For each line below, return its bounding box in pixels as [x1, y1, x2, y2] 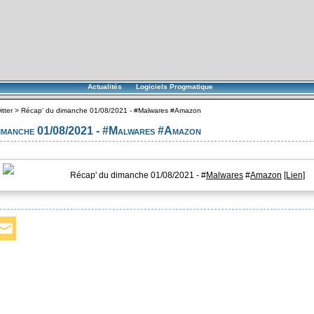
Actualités [87, 83, 122, 90]
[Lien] [283, 170, 305, 180]
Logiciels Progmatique [135, 83, 213, 90]
